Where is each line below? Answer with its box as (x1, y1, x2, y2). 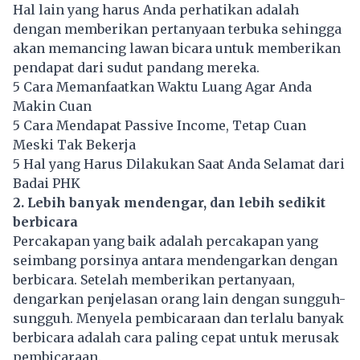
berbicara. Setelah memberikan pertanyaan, (13, 272, 295, 288)
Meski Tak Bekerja (13, 137, 136, 153)
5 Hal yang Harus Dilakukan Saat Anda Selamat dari (13, 156, 345, 173)
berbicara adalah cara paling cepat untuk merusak (13, 329, 339, 346)
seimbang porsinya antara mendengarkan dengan (13, 252, 337, 269)
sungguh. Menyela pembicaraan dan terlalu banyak (13, 310, 344, 327)
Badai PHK (13, 175, 80, 192)
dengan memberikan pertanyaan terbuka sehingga (13, 21, 342, 38)
